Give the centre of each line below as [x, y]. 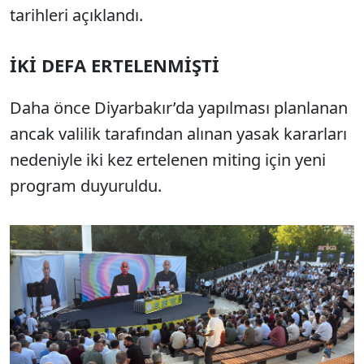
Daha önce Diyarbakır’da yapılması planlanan [179, 108]
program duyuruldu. [86, 186]
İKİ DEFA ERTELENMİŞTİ [115, 65]
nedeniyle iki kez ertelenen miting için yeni [168, 160]
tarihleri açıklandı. [76, 15]
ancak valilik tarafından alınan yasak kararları [178, 134]
